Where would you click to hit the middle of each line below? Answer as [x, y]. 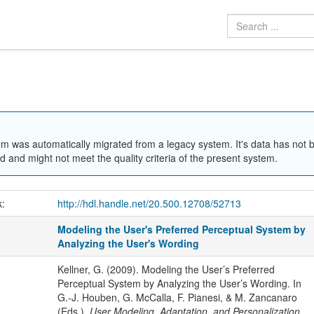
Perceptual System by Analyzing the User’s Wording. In [179, 283]
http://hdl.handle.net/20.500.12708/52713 [149, 203]
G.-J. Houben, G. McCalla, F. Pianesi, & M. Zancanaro [177, 297]
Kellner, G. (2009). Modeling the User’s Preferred [166, 269]
